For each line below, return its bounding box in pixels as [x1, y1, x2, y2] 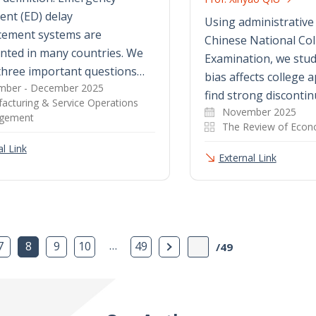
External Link [218, 150, 276, 164]
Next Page [171, 237, 226, 253]
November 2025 [221, 104, 296, 119]
